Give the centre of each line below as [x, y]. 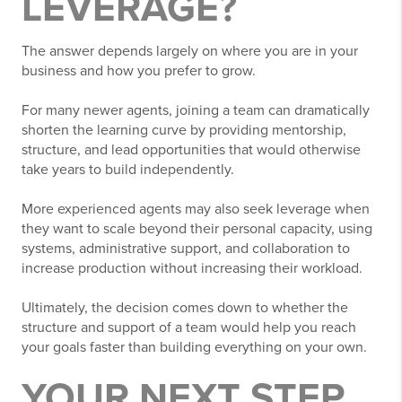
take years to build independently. [128, 170]
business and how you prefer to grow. [139, 71]
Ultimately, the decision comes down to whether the [185, 308]
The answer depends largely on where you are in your [190, 52]
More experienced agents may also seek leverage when [196, 210]
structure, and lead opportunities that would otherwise [191, 150]
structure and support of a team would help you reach [189, 328]
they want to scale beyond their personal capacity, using [197, 229]
